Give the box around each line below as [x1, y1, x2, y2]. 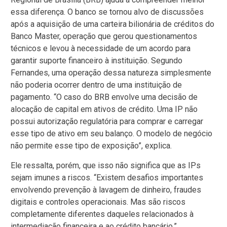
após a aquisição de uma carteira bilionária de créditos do [11, 19, 214, 29]
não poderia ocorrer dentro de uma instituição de [11, 80, 182, 90]
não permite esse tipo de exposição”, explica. [11, 141, 172, 151]
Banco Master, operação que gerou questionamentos [11, 31, 197, 42]
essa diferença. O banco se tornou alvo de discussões [11, 7, 204, 17]
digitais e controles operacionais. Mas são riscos [11, 197, 185, 207]
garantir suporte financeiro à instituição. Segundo [11, 56, 182, 66]
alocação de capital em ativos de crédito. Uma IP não [11, 104, 198, 115]
